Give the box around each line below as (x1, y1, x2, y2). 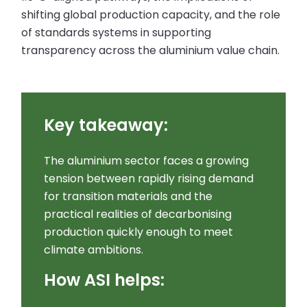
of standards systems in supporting (21, 25, 212, 41)
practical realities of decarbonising (43, 206, 232, 222)
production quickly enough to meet (43, 223, 233, 240)
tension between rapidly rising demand (43, 170, 254, 186)
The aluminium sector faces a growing (43, 152, 249, 169)
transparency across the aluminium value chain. (21, 42, 280, 59)
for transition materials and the (43, 188, 212, 204)
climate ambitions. (43, 241, 143, 258)
